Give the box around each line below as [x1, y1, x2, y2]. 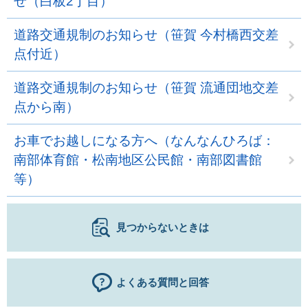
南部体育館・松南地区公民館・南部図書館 [14, 153, 262, 168]
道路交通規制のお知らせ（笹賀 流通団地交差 [14, 80, 278, 96]
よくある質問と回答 [116, 276, 209, 289]
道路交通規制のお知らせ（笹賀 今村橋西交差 [14, 27, 278, 43]
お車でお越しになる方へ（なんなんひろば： [14, 133, 275, 148]
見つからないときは [116, 221, 209, 234]
